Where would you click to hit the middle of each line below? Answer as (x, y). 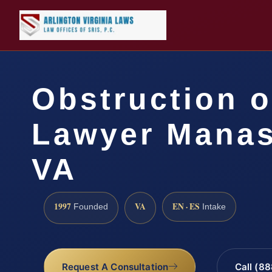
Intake (213, 206)
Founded (90, 206)
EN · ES (186, 206)
